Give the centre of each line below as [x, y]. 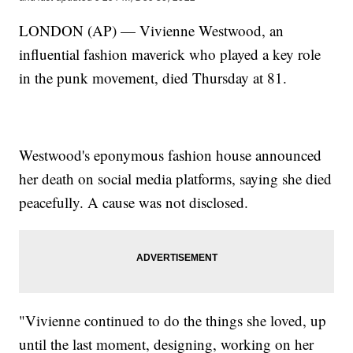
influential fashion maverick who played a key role [170, 54]
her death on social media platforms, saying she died [176, 178]
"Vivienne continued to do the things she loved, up [173, 320]
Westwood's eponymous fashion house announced [171, 154]
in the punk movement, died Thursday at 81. [153, 77]
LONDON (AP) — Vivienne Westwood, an [152, 30]
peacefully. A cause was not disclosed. [134, 202]
